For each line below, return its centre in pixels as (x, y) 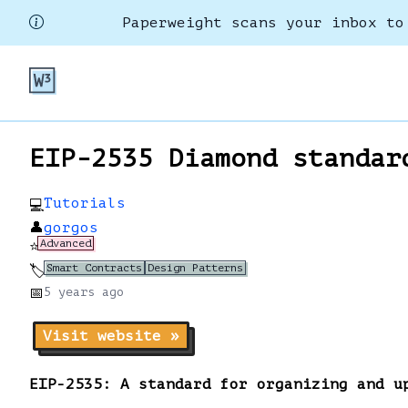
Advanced (66, 243)
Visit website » (111, 336)
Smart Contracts (94, 268)
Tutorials (85, 203)
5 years (69, 292)
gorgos (71, 228)
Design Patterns (195, 268)
